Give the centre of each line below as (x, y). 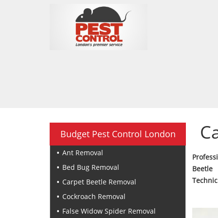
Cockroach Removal (94, 196)
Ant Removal (83, 153)
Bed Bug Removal (91, 167)
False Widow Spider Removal (109, 211)
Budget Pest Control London (118, 134)
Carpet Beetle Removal (99, 182)
